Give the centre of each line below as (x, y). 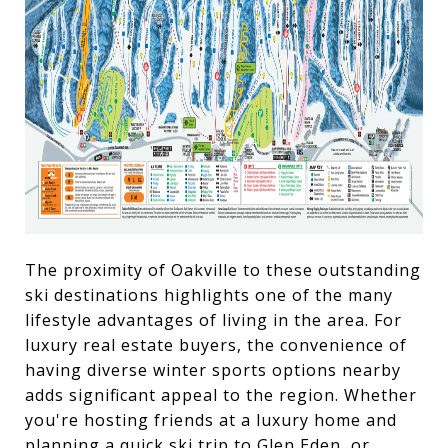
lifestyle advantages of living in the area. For (213, 319)
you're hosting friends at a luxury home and (211, 419)
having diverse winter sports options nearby (213, 369)
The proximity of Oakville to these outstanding (223, 269)
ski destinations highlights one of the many (209, 294)
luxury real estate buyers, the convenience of (216, 344)
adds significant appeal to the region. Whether (221, 394)
